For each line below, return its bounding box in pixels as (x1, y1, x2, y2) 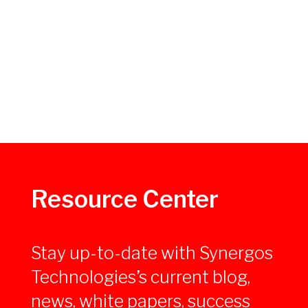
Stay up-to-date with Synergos (31, 243, 273, 264)
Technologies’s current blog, (31, 267, 250, 288)
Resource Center (31, 184, 219, 213)
